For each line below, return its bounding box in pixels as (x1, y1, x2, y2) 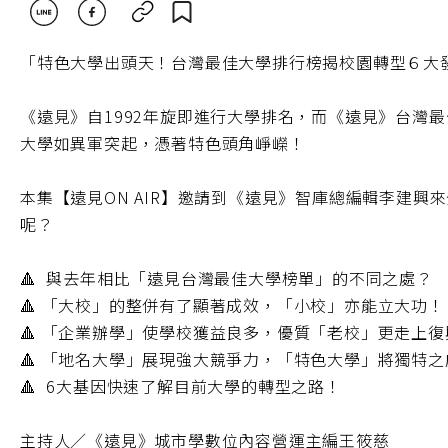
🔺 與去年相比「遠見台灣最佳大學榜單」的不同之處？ (20, 265, 438, 290)
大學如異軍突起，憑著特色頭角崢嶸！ (20, 130, 311, 155)
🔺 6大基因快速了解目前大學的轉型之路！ (20, 373, 347, 398)
